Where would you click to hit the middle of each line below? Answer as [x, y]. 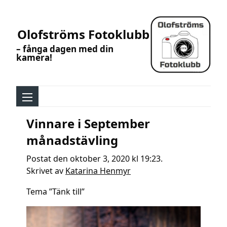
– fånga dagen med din [65, 49]
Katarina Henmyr [98, 171]
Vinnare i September [88, 124]
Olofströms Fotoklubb [83, 34]
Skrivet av [46, 171]
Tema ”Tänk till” [55, 192]
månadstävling [72, 140]
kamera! [34, 57]
